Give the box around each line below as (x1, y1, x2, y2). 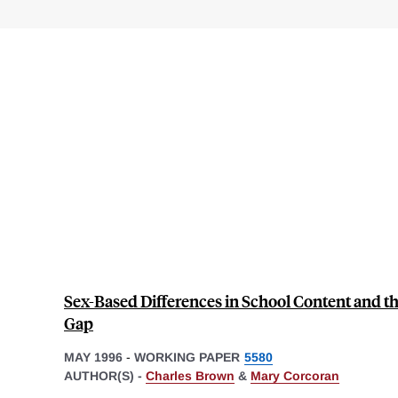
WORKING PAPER (134, 349, 240, 364)
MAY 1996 (64, 349, 123, 364)
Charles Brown (146, 368, 235, 383)
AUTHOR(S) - (64, 368, 146, 383)
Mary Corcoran (251, 368, 339, 383)
